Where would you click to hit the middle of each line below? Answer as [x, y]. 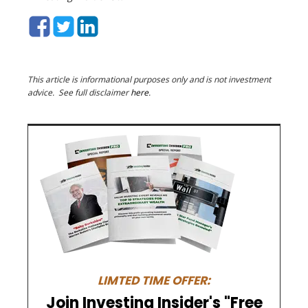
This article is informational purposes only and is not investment [149, 80]
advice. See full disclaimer [79, 93]
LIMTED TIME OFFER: [154, 281]
